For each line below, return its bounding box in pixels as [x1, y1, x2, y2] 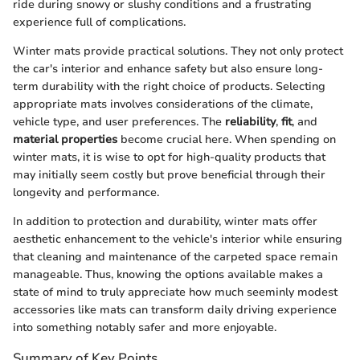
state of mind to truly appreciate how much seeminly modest [13, 284, 337, 301]
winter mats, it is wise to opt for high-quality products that [13, 149, 325, 166]
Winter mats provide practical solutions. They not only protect [13, 43, 343, 59]
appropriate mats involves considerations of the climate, [13, 96, 313, 112]
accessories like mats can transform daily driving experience [13, 302, 337, 318]
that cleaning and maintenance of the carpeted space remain [13, 249, 337, 265]
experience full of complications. [13, 14, 186, 31]
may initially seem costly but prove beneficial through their [13, 167, 325, 183]
